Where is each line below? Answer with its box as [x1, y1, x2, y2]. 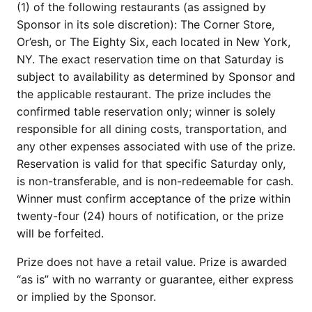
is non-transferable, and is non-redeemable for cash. [17, 174, 293, 188]
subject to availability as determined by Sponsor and [17, 70, 295, 84]
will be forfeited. [17, 226, 107, 240]
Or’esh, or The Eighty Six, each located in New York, [17, 35, 290, 49]
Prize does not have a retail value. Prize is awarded [17, 255, 287, 269]
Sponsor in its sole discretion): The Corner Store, [17, 17, 274, 31]
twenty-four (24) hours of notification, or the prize [17, 209, 283, 223]
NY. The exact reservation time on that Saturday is [17, 52, 283, 66]
